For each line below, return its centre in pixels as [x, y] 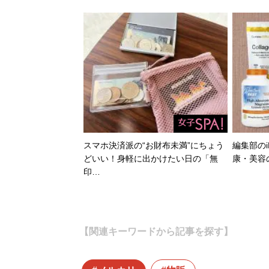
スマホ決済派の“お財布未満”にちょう [154, 145]
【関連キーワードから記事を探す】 [156, 231]
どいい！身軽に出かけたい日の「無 [151, 158]
